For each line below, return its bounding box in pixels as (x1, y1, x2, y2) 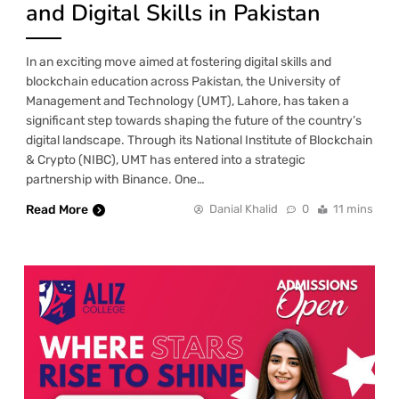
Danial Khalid (209, 202, 278, 216)
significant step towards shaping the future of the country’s (26, 113, 362, 129)
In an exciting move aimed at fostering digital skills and (26, 54, 331, 70)
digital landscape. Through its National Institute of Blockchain (26, 133, 372, 149)
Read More (26, 202, 88, 218)
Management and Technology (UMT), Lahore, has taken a (26, 94, 349, 110)
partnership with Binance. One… (26, 172, 205, 188)
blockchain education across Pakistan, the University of (26, 74, 340, 90)
